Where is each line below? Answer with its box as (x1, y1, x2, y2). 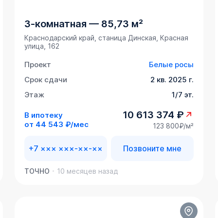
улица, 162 (24, 42, 60, 51)
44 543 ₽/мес (36, 119, 89, 129)
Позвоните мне (123, 144, 182, 154)
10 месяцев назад (57, 167, 118, 176)
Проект (24, 60, 52, 70)
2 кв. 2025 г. (150, 75, 194, 85)
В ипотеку (24, 110, 63, 120)
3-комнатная (24, 18, 87, 30)
